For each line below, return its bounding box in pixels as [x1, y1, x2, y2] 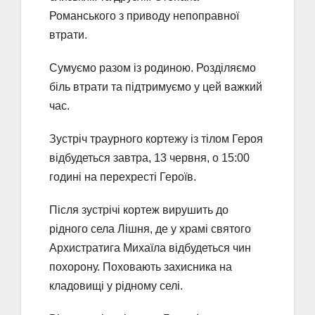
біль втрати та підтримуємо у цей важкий [49, 81, 262, 94]
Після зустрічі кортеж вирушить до [49, 204, 229, 217]
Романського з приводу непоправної [49, 10, 239, 22]
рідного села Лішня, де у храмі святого [49, 223, 251, 236]
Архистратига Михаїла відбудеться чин [49, 242, 251, 255]
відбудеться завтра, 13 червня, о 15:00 [49, 152, 250, 165]
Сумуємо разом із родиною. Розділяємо [49, 62, 256, 75]
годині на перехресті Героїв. [49, 171, 196, 184]
